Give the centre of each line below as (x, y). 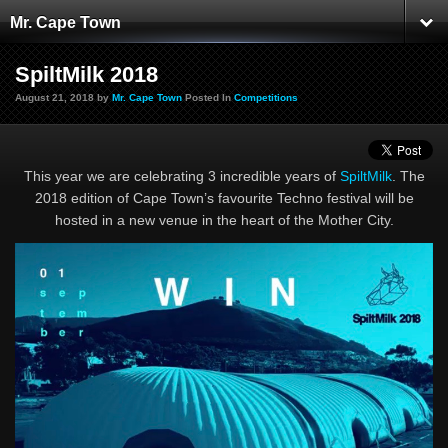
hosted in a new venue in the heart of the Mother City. (224, 220)
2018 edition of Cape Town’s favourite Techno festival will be (224, 198)
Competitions (266, 97)
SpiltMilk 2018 (86, 74)
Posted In (208, 97)
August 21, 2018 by (63, 97)
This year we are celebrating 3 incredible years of (181, 176)
